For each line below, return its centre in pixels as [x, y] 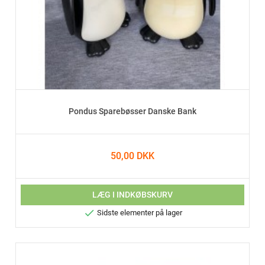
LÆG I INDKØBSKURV [132, 194]
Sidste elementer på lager [138, 212]
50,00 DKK [132, 156]
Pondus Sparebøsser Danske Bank [132, 111]
